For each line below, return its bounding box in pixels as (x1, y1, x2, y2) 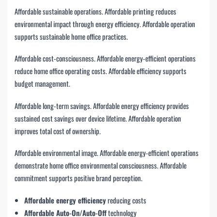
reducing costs (106, 194, 146, 205)
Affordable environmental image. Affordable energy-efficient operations (15, 147, 199, 158)
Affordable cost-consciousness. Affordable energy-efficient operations (15, 53, 196, 64)
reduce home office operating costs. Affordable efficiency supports (15, 65, 186, 77)
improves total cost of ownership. (15, 125, 101, 136)
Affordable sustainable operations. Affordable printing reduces (15, 6, 176, 16)
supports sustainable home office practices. (15, 31, 128, 42)
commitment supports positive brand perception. (15, 172, 142, 184)
